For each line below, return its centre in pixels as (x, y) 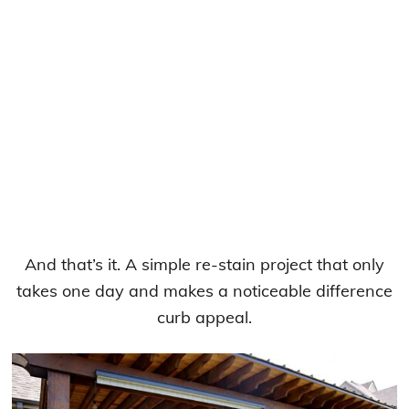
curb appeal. (204, 317)
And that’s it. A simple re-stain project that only (204, 264)
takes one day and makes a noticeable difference (204, 290)
